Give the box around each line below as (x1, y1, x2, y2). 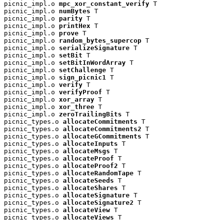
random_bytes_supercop (59, 36, 141, 44)
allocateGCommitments (63, 132, 141, 140)
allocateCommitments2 (63, 125, 141, 133)
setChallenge (59, 66, 106, 74)
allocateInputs (63, 139, 118, 147)
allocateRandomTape (63, 169, 134, 177)
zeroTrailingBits (59, 110, 122, 118)
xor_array (59, 95, 94, 103)
